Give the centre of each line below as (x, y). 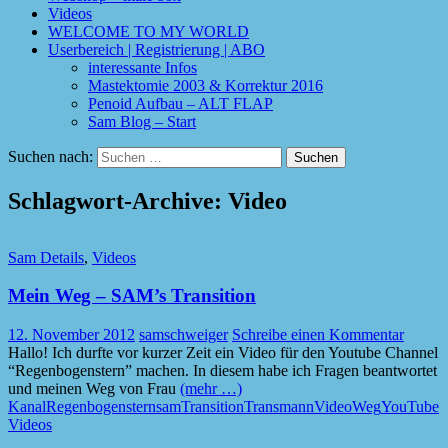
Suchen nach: (50, 156)
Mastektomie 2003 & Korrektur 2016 (205, 85)
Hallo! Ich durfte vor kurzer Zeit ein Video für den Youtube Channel (223, 353)
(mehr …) (211, 389)
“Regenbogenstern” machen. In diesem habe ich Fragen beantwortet (222, 371)
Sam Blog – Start (142, 121)
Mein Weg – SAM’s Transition (132, 296)
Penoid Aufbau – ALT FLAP (180, 103)
